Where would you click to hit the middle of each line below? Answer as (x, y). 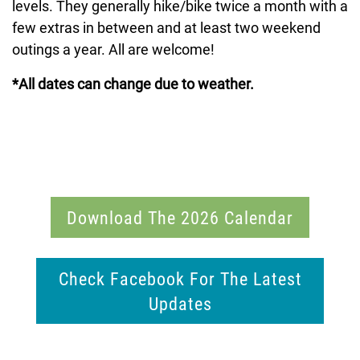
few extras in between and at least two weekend (166, 27)
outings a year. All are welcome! (113, 49)
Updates (180, 303)
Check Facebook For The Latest (180, 278)
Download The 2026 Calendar (180, 217)
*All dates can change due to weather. (133, 84)
